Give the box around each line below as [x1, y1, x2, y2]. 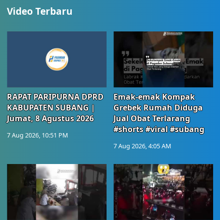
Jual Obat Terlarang [113, 113, 190, 124]
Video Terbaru [7, 4, 73, 18]
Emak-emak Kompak [113, 91, 195, 103]
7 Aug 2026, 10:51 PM [7, 131, 68, 140]
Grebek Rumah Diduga [113, 102, 203, 113]
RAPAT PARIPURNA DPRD [7, 91, 104, 103]
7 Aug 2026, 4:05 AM [113, 141, 171, 151]
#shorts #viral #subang [113, 124, 204, 135]
